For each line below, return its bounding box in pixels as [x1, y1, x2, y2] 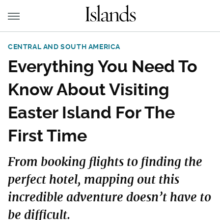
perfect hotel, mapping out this [8, 172, 179, 187]
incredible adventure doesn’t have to [8, 190, 211, 205]
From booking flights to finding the [8, 154, 202, 169]
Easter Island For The [8, 103, 175, 122]
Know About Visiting [8, 80, 169, 99]
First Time [8, 126, 87, 145]
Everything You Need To [8, 56, 197, 76]
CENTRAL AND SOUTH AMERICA [8, 43, 120, 51]
